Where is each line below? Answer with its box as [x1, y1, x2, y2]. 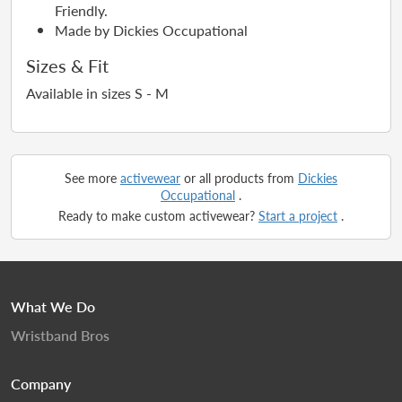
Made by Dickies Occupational [55, 20, 248, 40]
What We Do [11, 296, 95, 317]
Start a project [258, 206, 337, 224]
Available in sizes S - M [26, 83, 169, 103]
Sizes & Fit [26, 53, 109, 78]
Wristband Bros [11, 325, 109, 345]
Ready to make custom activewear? [58, 206, 258, 224]
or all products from [180, 169, 298, 187]
